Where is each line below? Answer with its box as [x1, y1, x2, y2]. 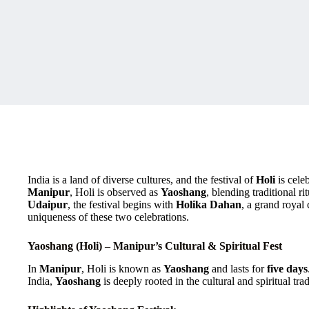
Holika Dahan [176, 199, 241, 210]
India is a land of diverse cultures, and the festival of [28, 174, 256, 186]
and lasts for [209, 262, 267, 275]
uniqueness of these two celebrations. [28, 211, 189, 223]
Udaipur [28, 199, 68, 210]
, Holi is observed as [70, 186, 161, 198]
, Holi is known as [81, 262, 163, 275]
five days [267, 262, 308, 275]
